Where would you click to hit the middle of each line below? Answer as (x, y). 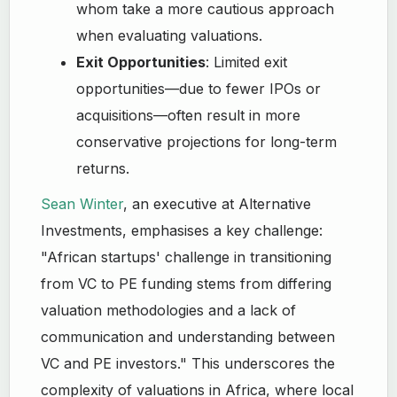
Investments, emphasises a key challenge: (182, 230)
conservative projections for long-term (207, 142)
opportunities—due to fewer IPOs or (199, 89)
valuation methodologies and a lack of (169, 310)
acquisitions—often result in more (189, 115)
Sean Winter (82, 204)
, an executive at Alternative (218, 204)
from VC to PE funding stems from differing (187, 284)
